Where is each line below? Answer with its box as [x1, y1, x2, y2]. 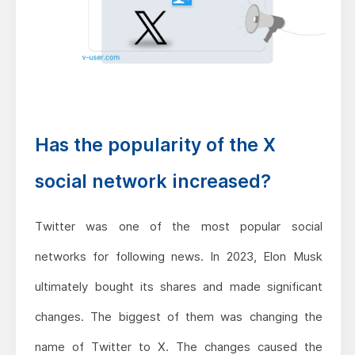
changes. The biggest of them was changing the [34, 308, 323, 324]
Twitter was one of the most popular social [34, 218, 323, 234]
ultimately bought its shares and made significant [34, 278, 323, 294]
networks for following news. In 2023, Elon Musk [34, 248, 323, 264]
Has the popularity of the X [34, 133, 276, 156]
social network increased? [34, 170, 271, 193]
